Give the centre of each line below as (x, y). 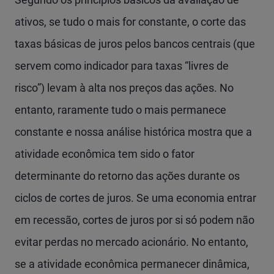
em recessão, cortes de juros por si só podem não (135, 220)
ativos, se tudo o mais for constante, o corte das (130, 22)
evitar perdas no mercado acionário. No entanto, (131, 242)
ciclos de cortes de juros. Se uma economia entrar (135, 198)
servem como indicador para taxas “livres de (122, 66)
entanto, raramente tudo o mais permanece (120, 110)
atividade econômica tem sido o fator (105, 154)
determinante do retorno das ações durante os (127, 176)
